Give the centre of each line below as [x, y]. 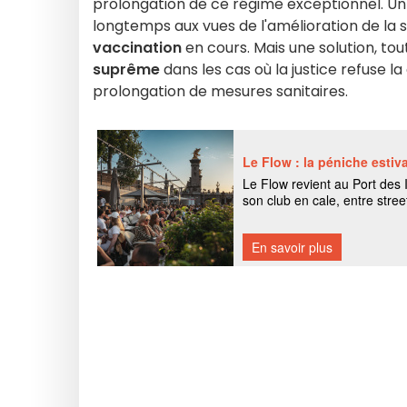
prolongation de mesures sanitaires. [220, 91]
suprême [126, 69]
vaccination [137, 48]
